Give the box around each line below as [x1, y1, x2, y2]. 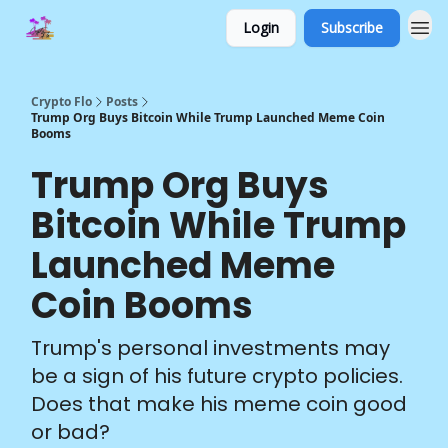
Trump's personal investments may [31, 334, 390, 362]
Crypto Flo [31, 93, 92, 110]
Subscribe [321, 18, 383, 37]
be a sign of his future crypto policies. [31, 362, 403, 390]
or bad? [31, 418, 110, 446]
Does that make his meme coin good [31, 390, 407, 418]
